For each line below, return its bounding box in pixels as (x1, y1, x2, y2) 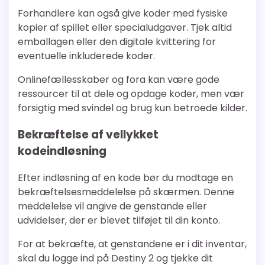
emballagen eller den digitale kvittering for (18, 35, 216, 49)
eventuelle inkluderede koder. (18, 49, 155, 63)
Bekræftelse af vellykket (18, 126, 159, 143)
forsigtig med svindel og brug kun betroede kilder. (18, 101, 247, 115)
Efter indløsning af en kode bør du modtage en (18, 170, 233, 185)
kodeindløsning (18, 143, 106, 159)
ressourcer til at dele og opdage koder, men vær (18, 87, 244, 101)
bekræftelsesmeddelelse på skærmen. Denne (18, 185, 234, 199)
